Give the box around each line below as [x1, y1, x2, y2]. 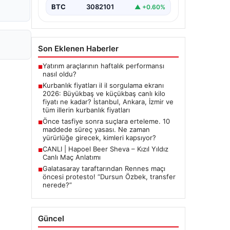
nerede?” [43, 181, 72, 189]
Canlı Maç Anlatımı [43, 153, 101, 161]
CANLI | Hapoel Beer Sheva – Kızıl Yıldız [43, 145, 168, 153]
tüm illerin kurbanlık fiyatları [43, 106, 130, 114]
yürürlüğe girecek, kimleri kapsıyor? [43, 133, 156, 142]
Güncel [38, 214, 64, 223]
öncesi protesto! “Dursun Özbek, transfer [43, 172, 176, 181]
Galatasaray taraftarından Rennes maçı [43, 164, 165, 172]
